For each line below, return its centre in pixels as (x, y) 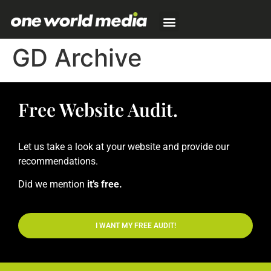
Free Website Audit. (98, 109)
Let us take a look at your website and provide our (124, 147)
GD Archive (77, 58)
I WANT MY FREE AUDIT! (135, 225)
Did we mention (53, 184)
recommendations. (58, 161)
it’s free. (105, 184)
